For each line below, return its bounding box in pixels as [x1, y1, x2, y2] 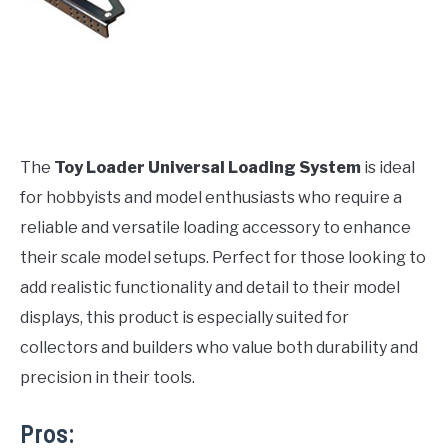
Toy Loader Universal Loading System [54, 157, 361, 177]
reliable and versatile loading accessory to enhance [20, 217, 411, 237]
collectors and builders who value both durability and [20, 337, 418, 357]
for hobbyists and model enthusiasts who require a [20, 187, 402, 207]
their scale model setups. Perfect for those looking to [20, 247, 426, 267]
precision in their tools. [20, 367, 195, 387]
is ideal [361, 157, 415, 177]
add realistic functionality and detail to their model [20, 277, 400, 297]
